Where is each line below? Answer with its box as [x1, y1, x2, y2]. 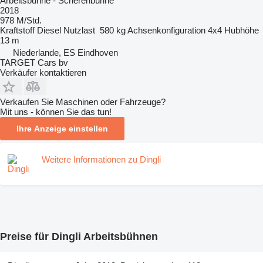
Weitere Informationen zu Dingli [42, 154, 161, 164]
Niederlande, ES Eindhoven [13, 47, 118, 58]
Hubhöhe [224, 25, 259, 35]
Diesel [37, 25, 61, 35]
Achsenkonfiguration [127, 25, 205, 35]
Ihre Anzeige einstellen [16, 123, 108, 133]
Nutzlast [63, 25, 95, 35]
